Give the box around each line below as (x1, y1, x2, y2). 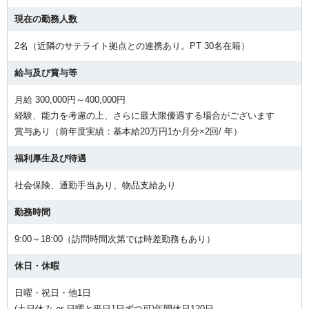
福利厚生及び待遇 (14, 152, 86, 163)
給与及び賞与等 (14, 67, 77, 78)
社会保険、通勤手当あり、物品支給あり (14, 179, 176, 190)
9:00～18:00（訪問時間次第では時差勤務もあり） (14, 233, 215, 244)
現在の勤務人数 (14, 13, 77, 24)
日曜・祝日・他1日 (14, 287, 91, 298)
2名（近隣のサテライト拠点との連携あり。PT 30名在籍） (14, 40, 250, 51)
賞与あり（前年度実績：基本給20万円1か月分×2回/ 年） (14, 126, 242, 137)
